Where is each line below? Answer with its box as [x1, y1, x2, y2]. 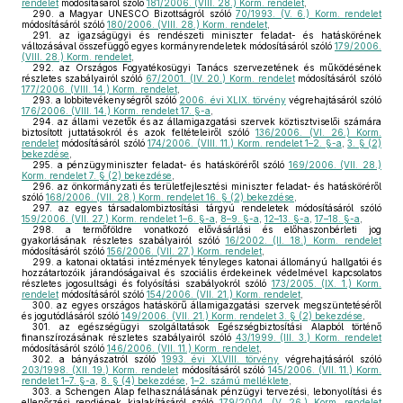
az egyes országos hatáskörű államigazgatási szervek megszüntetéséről [53, 300, 381, 310]
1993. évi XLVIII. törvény [161, 354, 280, 364]
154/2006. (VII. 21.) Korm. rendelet [147, 289, 300, 300]
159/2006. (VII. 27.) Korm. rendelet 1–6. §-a [22, 213, 215, 224]
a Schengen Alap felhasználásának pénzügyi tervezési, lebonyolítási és [52, 386, 381, 397]
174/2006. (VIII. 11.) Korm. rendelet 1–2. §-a [148, 138, 342, 148]
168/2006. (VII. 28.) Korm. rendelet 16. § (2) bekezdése [46, 192, 294, 202]
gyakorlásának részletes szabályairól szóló [22, 235, 226, 246]
